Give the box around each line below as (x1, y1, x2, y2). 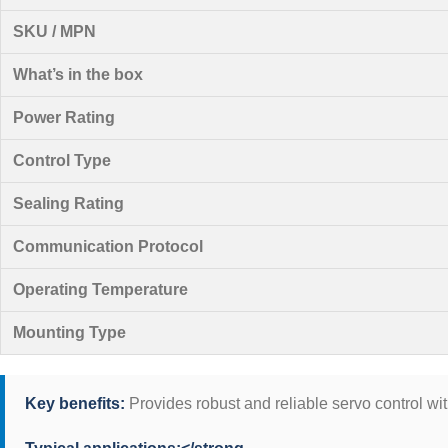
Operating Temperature (13, 281, 188, 298)
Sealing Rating (13, 195, 124, 212)
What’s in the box (13, 66, 143, 83)
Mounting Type (13, 324, 126, 341)
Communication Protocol (13, 238, 203, 255)
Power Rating (13, 109, 115, 126)
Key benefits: (25, 395, 125, 412)
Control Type (13, 152, 111, 169)
